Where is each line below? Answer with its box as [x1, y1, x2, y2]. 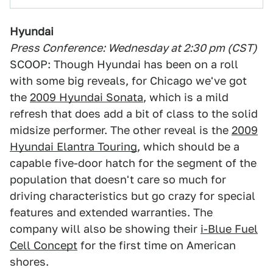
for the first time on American [77, 239, 236, 252]
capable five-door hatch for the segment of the [10, 157, 257, 169]
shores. [10, 255, 49, 268]
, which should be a [137, 140, 239, 153]
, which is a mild [143, 91, 229, 104]
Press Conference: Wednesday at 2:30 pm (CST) [10, 41, 257, 54]
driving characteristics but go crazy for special [10, 190, 255, 202]
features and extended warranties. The [10, 206, 213, 219]
